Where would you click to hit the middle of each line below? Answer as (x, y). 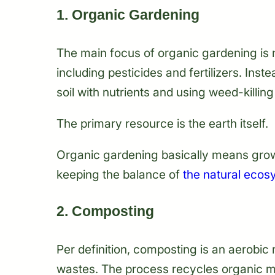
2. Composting (105, 211)
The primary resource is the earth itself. (162, 124)
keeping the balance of (120, 175)
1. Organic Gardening (128, 14)
